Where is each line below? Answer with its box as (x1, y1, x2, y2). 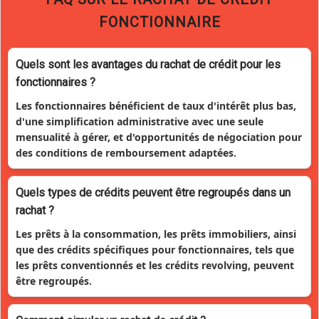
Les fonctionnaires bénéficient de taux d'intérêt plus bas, (16, 98, 296, 113)
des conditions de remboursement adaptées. (16, 145, 236, 159)
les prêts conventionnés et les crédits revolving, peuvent (16, 258, 294, 272)
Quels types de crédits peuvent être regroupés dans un (16, 185, 291, 199)
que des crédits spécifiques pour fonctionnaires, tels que (16, 242, 294, 256)
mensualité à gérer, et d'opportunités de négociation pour (16, 130, 302, 144)
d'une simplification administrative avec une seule (16, 114, 263, 128)
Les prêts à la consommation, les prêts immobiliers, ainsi (16, 226, 296, 241)
